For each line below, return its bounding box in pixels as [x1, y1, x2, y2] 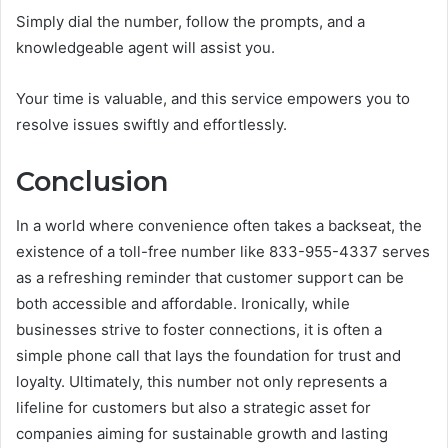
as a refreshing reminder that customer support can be [16, 268, 404, 288]
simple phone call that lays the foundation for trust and [16, 346, 401, 366]
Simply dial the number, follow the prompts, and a [16, 11, 365, 31]
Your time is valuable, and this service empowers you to [16, 88, 410, 108]
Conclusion [16, 164, 168, 198]
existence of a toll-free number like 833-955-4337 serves [16, 242, 430, 262]
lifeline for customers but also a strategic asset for [16, 398, 371, 418]
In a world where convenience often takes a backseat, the [16, 216, 422, 236]
